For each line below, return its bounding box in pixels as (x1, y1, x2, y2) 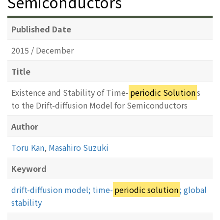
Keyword (11, 162, 47, 174)
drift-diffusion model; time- (11, 183, 113, 195)
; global (180, 183, 207, 195)
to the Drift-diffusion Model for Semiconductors (11, 99, 188, 111)
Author (11, 120, 38, 132)
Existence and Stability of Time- (11, 86, 129, 98)
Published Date (11, 23, 71, 35)
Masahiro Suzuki (49, 141, 109, 153)
